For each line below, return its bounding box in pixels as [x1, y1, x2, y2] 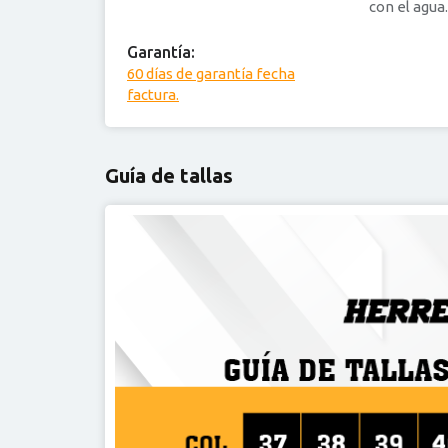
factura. [127, 85, 179, 103]
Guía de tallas [105, 163, 233, 187]
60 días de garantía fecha [127, 64, 295, 82]
